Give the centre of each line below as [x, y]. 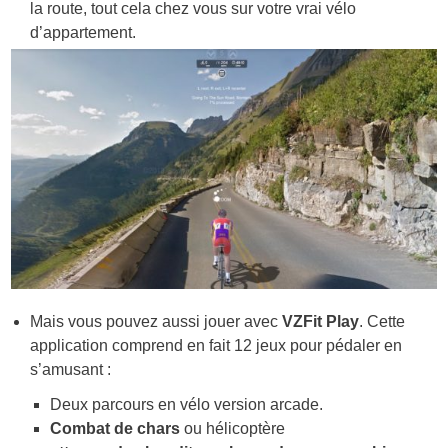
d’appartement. [83, 32]
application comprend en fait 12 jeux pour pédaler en [216, 345]
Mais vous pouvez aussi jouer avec [156, 321]
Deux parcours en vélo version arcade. [186, 405]
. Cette [382, 321]
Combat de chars [114, 429]
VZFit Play [321, 321]
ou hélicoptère [232, 429]
